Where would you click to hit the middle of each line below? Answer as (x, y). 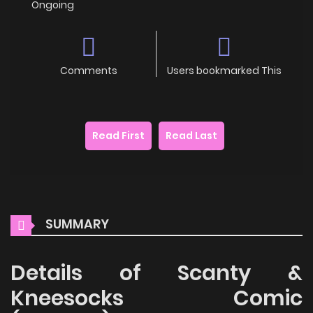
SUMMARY (76, 224)
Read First (118, 135)
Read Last (191, 135)
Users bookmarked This (224, 70)
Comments (88, 70)
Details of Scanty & (156, 273)
